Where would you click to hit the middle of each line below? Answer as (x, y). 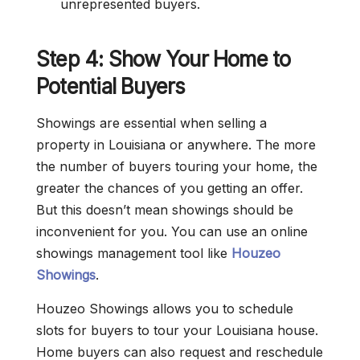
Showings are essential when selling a (151, 123)
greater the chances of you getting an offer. (170, 188)
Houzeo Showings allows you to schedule (165, 309)
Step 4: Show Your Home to (164, 59)
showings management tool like (134, 254)
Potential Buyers (111, 87)
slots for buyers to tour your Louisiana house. (177, 331)
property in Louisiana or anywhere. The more (176, 145)
